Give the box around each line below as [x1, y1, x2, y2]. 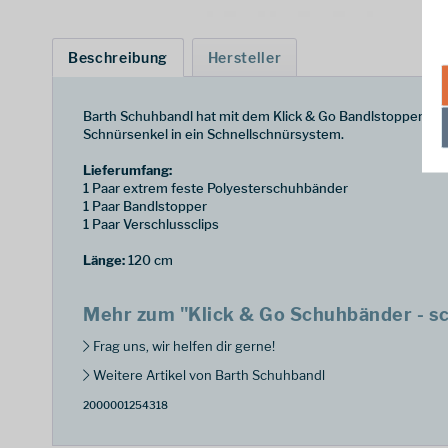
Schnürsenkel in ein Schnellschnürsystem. [83, 126, 344, 142]
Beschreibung [68, 49, 168, 66]
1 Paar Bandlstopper [83, 198, 207, 214]
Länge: [83, 252, 125, 268]
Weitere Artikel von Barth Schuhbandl [90, 367, 325, 383]
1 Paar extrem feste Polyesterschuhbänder [83, 180, 348, 196]
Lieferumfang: [83, 162, 172, 178]
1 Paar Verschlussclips [83, 216, 219, 232]
